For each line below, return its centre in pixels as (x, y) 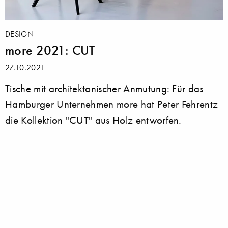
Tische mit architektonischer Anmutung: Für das (104, 89)
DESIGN (19, 34)
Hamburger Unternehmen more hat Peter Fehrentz (112, 104)
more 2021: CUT (50, 51)
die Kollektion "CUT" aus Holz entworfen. (93, 120)
